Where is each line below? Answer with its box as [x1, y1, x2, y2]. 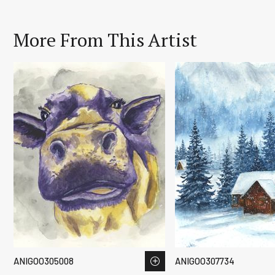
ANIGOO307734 [175, 255, 235, 267]
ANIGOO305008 [14, 255, 74, 267]
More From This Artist [14, 27, 197, 52]
